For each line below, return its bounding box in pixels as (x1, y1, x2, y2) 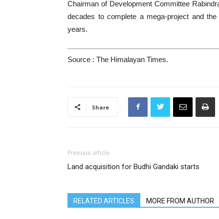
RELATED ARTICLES (73, 197, 134, 205)
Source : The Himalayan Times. (67, 55, 168, 64)
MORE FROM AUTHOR (146, 197, 214, 205)
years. (67, 25, 88, 33)
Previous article (67, 149, 109, 156)
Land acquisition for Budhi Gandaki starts (67, 162, 199, 171)
